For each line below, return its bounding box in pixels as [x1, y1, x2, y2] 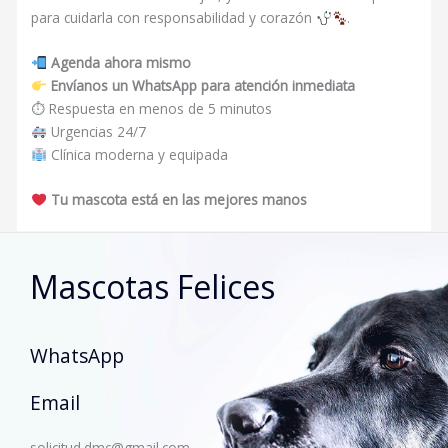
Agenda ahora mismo [50, 53, 191, 73]
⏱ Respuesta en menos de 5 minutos [31, 99, 273, 119]
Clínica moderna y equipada [46, 145, 228, 165]
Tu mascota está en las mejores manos [50, 189, 307, 209]
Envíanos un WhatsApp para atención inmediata [50, 76, 355, 96]
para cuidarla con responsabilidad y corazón [31, 8, 317, 28]
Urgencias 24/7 [46, 122, 146, 142]
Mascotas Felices [30, 264, 275, 308]
